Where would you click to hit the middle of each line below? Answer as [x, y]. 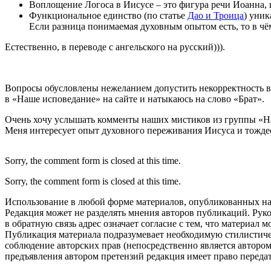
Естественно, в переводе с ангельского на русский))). [115, 47]
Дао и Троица [216, 15]
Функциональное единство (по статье [108, 15]
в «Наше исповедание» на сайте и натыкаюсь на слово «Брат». [135, 99]
